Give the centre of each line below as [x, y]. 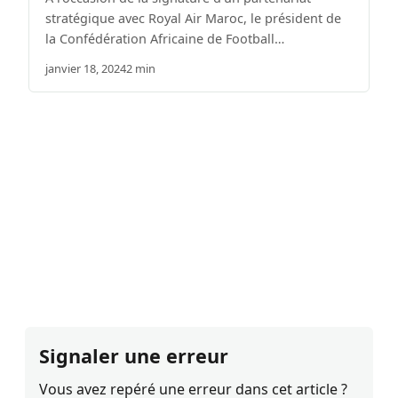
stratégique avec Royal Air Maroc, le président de [193, 19]
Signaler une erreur [134, 356]
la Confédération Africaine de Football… [165, 39]
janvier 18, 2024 [86, 69]
